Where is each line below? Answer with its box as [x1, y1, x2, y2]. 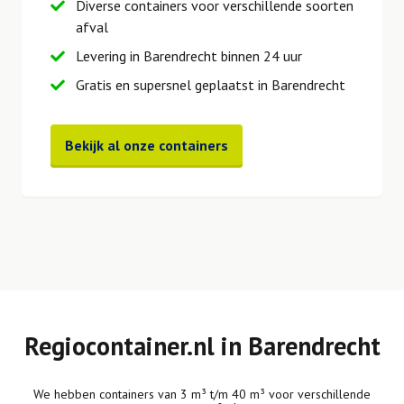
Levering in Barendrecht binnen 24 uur [76, 47, 302, 66]
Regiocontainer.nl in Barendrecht [23, 329, 381, 363]
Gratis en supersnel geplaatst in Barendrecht [76, 76, 345, 95]
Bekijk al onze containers [65, 135, 228, 154]
